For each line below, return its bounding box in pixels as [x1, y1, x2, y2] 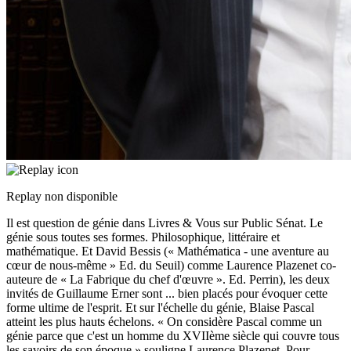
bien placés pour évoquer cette [178, 287, 327, 301]
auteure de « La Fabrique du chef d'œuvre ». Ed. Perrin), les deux [6, 273, 330, 287]
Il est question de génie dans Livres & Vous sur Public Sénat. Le [6, 216, 323, 230]
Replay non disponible [6, 190, 118, 204]
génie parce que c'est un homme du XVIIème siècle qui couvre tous [6, 329, 339, 343]
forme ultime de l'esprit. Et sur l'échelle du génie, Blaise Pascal [6, 301, 314, 315]
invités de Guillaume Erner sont [6, 287, 165, 301]
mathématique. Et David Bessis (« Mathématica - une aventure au [6, 244, 329, 259]
